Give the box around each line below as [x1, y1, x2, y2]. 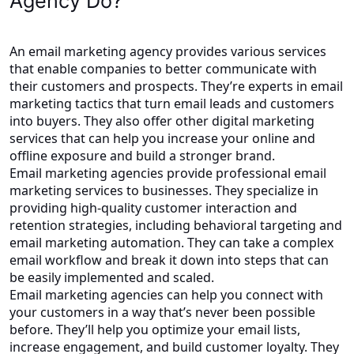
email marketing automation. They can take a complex [9, 233, 333, 251]
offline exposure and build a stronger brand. [9, 146, 275, 164]
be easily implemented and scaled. [9, 268, 217, 286]
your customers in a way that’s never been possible [9, 303, 315, 321]
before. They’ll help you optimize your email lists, [9, 320, 300, 338]
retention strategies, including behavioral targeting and [9, 216, 342, 234]
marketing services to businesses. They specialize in [9, 181, 318, 199]
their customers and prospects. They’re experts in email [9, 77, 343, 95]
